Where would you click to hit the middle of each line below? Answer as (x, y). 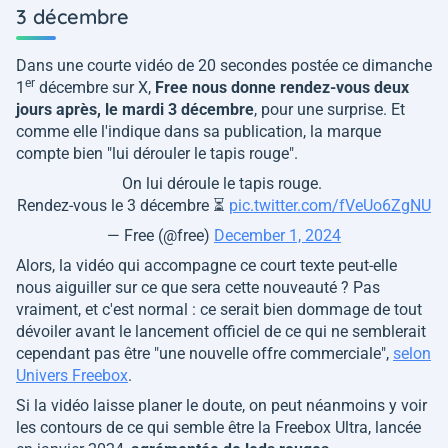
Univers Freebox (72, 376)
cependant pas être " (87, 354)
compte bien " (64, 154)
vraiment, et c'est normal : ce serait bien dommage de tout (219, 310)
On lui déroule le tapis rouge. (224, 184)
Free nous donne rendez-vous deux (282, 88)
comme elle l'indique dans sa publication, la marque (198, 132)
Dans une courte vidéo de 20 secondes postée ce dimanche (224, 66)
